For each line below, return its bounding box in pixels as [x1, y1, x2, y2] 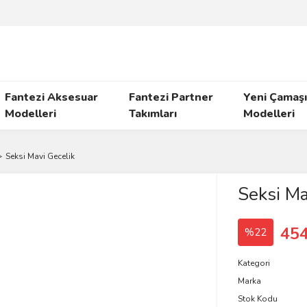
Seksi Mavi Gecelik [5, 151, 75, 162]
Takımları [128, 106, 177, 121]
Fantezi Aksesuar [5, 90, 99, 105]
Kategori [237, 258, 270, 269]
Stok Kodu [237, 293, 278, 304]
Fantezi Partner [128, 90, 213, 105]
